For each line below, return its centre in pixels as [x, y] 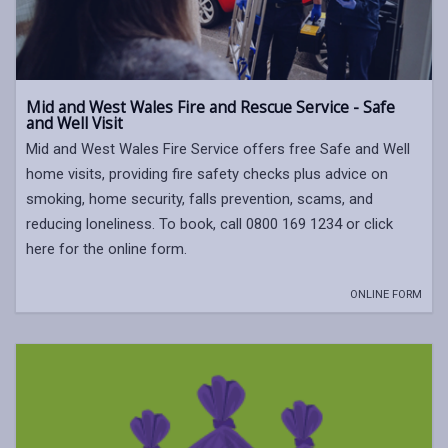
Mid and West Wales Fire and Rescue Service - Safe [210, 107]
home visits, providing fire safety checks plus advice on [207, 173]
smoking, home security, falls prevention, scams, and [199, 198]
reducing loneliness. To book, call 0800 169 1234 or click [209, 223]
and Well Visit [74, 123]
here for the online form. [106, 248]
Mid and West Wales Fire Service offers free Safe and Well [218, 148]
